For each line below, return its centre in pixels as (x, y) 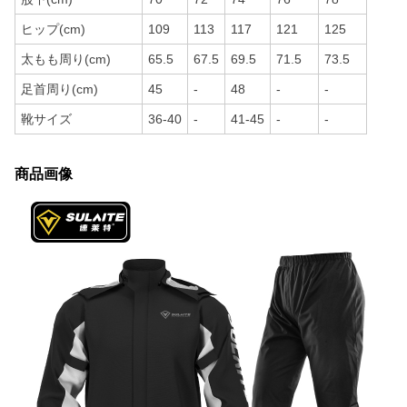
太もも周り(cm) (66, 59)
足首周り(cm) (60, 89)
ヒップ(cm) (53, 29)
